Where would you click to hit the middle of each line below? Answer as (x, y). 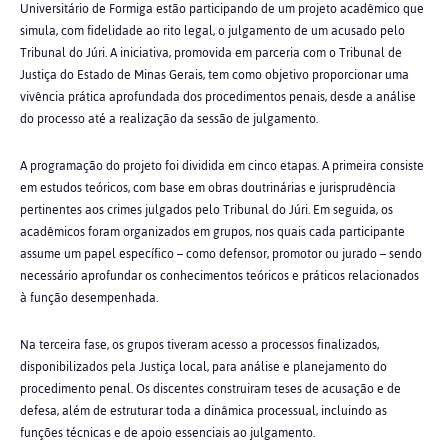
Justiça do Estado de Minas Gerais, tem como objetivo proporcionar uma (214, 75)
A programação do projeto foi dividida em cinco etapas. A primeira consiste (222, 166)
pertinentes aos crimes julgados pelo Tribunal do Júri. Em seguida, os (206, 210)
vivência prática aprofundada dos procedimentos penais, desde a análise (218, 97)
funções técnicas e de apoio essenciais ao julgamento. (167, 433)
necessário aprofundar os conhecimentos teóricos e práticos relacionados (219, 276)
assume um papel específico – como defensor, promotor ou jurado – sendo (221, 254)
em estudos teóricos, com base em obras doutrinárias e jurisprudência (208, 188)
